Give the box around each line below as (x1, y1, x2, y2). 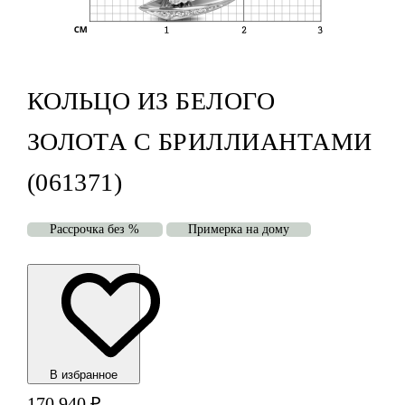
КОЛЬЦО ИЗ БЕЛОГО (26, 87, 276, 116)
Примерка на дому (187, 222, 289, 237)
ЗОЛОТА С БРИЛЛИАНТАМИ (26, 127, 372, 156)
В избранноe (49, 368, 118, 382)
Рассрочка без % (50, 222, 140, 237)
